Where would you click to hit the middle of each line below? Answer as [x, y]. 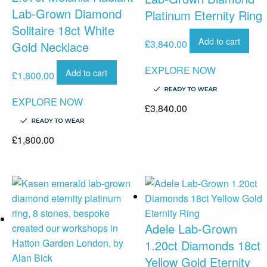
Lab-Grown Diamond [67, 14]
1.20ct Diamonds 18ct [202, 245]
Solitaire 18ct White [63, 30]
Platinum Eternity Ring [203, 15]
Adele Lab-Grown [191, 228]
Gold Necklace [50, 47]
